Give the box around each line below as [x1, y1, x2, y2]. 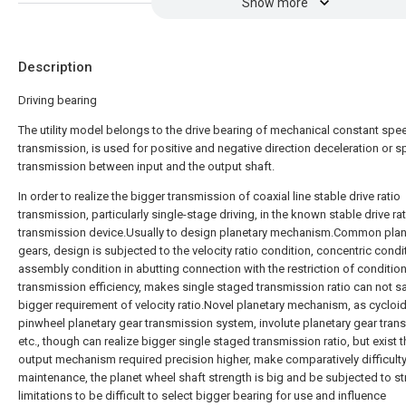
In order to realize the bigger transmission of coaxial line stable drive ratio [18, 189, 401, 203]
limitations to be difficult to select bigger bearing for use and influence [18, 389, 386, 402]
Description [18, 59, 92, 75]
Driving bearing [18, 93, 97, 107]
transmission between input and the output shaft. [18, 159, 275, 173]
